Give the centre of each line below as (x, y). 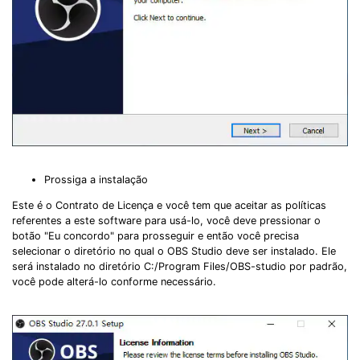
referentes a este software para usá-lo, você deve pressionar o (166, 220)
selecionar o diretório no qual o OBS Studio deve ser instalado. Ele (174, 251)
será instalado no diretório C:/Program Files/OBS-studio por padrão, (180, 266)
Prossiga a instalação (96, 179)
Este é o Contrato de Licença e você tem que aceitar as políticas (169, 205)
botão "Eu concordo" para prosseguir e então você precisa (155, 235)
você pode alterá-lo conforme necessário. (114, 281)
